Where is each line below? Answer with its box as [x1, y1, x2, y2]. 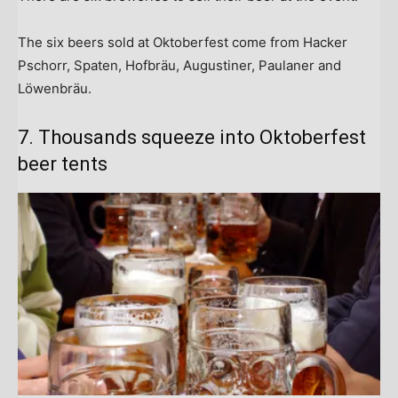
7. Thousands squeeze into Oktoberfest [18, 125, 366, 148]
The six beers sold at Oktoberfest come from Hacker [18, 33, 347, 51]
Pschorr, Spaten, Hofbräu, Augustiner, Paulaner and [18, 56, 341, 74]
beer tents [18, 152, 107, 175]
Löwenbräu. [18, 79, 92, 97]
